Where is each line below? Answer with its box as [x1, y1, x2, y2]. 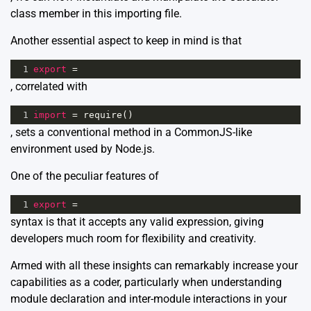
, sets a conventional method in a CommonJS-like [10, 126, 252, 140]
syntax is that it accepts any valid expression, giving [10, 215, 264, 229]
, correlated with [10, 80, 87, 94]
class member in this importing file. [10, 7, 182, 21]
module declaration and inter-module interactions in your [10, 292, 287, 306]
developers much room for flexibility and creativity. [10, 232, 256, 246]
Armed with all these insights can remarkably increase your [10, 259, 298, 273]
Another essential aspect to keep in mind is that [10, 34, 242, 48]
